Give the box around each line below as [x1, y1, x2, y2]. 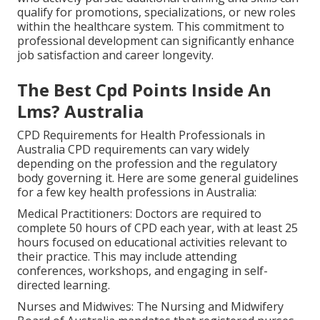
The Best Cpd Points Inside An [17, 77, 271, 101]
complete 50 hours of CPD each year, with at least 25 [17, 219, 298, 236]
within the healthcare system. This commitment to [17, 18, 284, 34]
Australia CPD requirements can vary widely [17, 141, 249, 157]
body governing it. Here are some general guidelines [17, 169, 299, 186]
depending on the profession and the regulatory [17, 155, 277, 171]
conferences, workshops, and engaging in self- [17, 262, 268, 279]
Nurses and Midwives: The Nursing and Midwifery [17, 298, 284, 314]
